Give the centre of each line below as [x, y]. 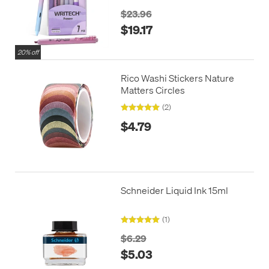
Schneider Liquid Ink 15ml [174, 190]
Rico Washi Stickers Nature [177, 78]
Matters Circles [153, 90]
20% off [28, 53]
